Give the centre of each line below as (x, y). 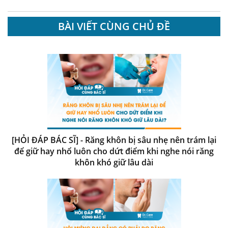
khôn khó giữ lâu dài (114, 162)
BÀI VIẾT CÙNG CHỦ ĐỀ (114, 26)
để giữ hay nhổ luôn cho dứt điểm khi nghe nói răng (114, 151)
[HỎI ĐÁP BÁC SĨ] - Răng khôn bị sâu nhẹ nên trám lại (114, 140)
